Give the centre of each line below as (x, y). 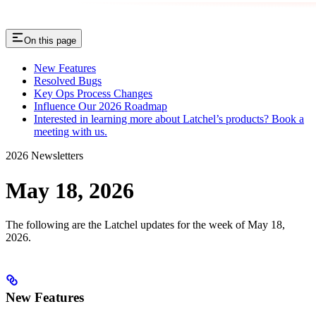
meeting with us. (71, 132)
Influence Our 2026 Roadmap (101, 107)
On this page (50, 41)
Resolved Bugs (68, 81)
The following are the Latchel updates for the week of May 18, (145, 224)
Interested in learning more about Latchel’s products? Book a (169, 119)
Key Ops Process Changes (93, 94)
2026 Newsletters (44, 156)
